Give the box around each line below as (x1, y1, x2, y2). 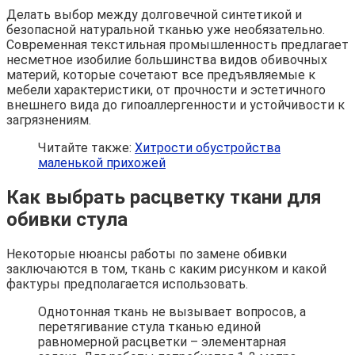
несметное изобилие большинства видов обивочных (6, 52, 327, 68)
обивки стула (6, 208, 128, 231)
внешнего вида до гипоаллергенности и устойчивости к (6, 97, 345, 113)
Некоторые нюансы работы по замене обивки (6, 246, 287, 262)
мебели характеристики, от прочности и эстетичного (6, 82, 326, 98)
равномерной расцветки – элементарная (38, 334, 286, 350)
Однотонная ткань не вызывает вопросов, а (38, 304, 306, 320)
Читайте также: (38, 140, 135, 156)
